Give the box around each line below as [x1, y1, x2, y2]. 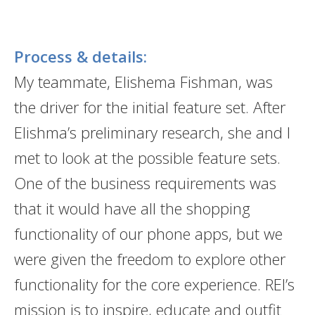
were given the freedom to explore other [13, 248, 285, 270]
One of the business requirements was [13, 172, 276, 194]
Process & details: [13, 46, 147, 67]
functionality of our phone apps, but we [13, 223, 283, 245]
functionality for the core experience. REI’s [13, 274, 295, 295]
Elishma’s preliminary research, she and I [13, 122, 290, 143]
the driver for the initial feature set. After [13, 96, 285, 118]
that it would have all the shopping [13, 198, 250, 219]
